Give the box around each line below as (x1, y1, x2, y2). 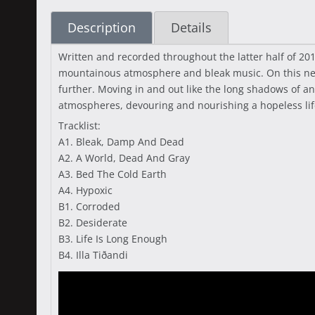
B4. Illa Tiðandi (58, 248, 128, 262)
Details (171, 19, 212, 36)
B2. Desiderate (58, 216, 127, 229)
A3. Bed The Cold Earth (58, 167, 167, 181)
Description (67, 19, 136, 36)
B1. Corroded (58, 200, 120, 213)
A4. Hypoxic (58, 184, 112, 197)
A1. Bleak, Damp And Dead (58, 135, 184, 148)
